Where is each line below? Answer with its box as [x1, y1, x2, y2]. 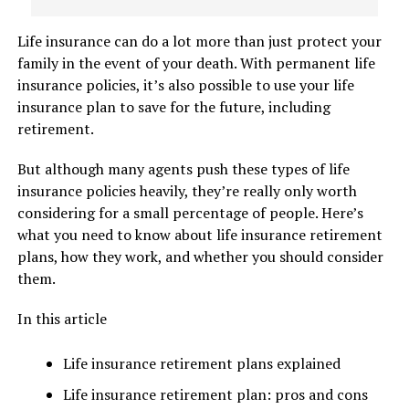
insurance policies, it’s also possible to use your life [16, 75, 354, 95]
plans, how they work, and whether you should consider [16, 246, 383, 267]
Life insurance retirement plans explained [62, 353, 341, 373]
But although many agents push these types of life [16, 159, 350, 179]
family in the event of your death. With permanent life [16, 53, 375, 73]
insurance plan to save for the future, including [16, 97, 330, 117]
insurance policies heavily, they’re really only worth [16, 181, 357, 201]
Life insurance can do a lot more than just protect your [16, 31, 382, 51]
